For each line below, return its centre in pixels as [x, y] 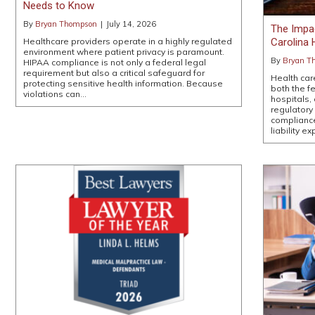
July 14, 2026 [131, 24]
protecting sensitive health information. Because [123, 84]
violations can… [55, 94]
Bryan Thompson [66, 24]
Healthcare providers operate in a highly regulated [128, 41]
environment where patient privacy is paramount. [124, 52]
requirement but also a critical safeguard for [114, 73]
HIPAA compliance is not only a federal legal [115, 63]
